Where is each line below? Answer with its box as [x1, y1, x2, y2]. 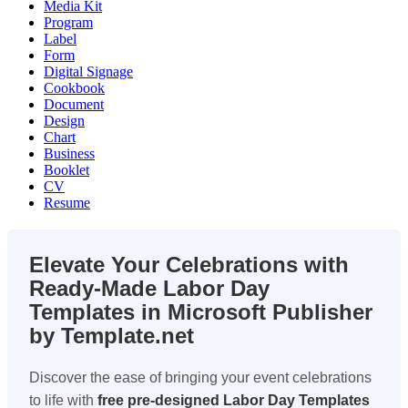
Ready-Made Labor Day [29, 275, 270, 301]
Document [44, 96, 104, 112]
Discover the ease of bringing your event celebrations [29, 369, 372, 385]
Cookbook [44, 79, 105, 96]
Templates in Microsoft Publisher [29, 299, 372, 324]
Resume [44, 194, 90, 210]
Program [44, 14, 93, 30]
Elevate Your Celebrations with [29, 251, 349, 277]
